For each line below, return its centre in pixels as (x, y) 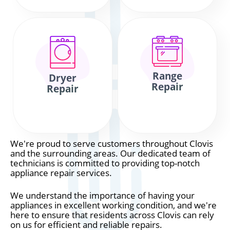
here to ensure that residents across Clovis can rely (112, 215)
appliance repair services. (61, 173)
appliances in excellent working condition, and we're (113, 205)
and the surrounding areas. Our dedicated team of (110, 153)
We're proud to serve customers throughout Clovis (112, 143)
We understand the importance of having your (102, 195)
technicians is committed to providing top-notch (105, 163)
